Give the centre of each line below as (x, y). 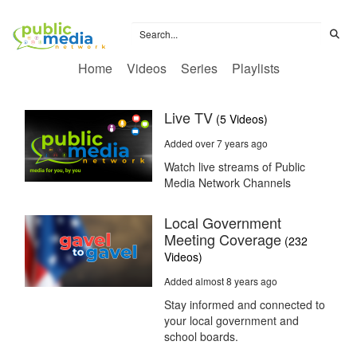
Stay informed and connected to (245, 305)
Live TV (188, 118)
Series (199, 69)
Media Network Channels (228, 183)
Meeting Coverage (223, 239)
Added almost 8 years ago (221, 281)
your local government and (231, 321)
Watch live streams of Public (235, 167)
